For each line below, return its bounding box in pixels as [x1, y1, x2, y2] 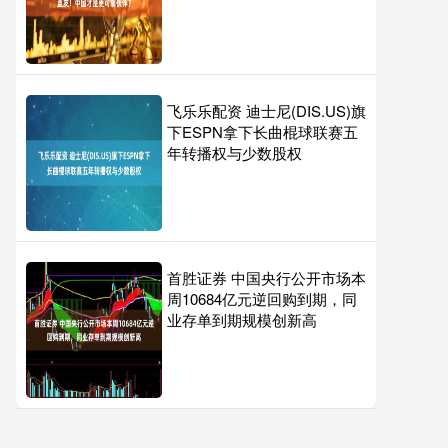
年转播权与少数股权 [167, 142, 302, 163]
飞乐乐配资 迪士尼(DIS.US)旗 [167, 100, 366, 121]
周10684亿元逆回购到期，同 [167, 288, 357, 309]
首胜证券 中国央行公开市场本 [167, 267, 366, 288]
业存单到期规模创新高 [167, 309, 317, 330]
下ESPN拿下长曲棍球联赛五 [167, 121, 358, 142]
